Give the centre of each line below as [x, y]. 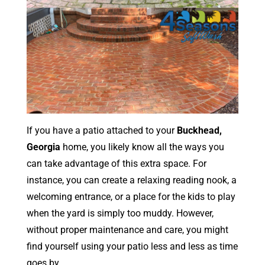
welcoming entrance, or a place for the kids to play [131, 197]
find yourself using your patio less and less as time [132, 247]
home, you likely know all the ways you [142, 147]
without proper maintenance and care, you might [127, 230]
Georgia [43, 147]
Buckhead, [199, 131]
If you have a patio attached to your [101, 131]
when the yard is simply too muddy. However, [120, 214]
